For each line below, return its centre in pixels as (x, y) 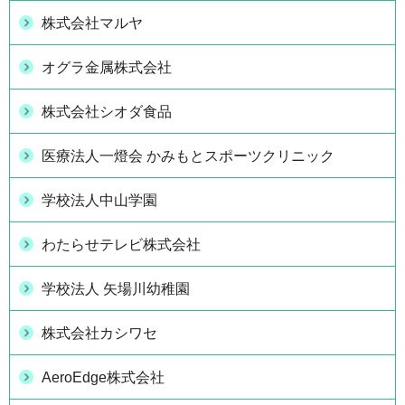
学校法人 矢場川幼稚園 (116, 288)
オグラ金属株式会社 (107, 67)
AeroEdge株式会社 (103, 377)
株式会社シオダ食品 (107, 111)
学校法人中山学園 (99, 200)
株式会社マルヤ (92, 23)
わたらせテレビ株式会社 (121, 244)
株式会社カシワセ (99, 333)
